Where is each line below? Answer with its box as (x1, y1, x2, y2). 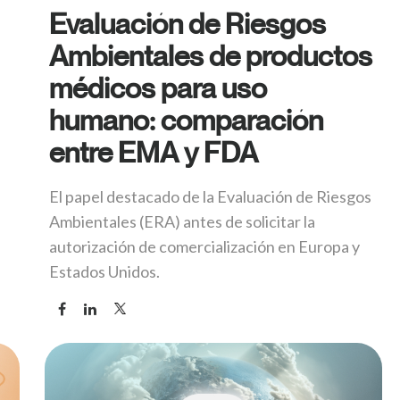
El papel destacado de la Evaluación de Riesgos (49, 187, 371, 207)
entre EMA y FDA (49, 135, 258, 170)
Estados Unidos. (49, 262, 160, 282)
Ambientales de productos (49, 38, 372, 73)
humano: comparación (49, 103, 323, 137)
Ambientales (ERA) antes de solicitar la (49, 212, 315, 232)
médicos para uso (49, 71, 267, 105)
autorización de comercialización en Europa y (49, 237, 360, 257)
